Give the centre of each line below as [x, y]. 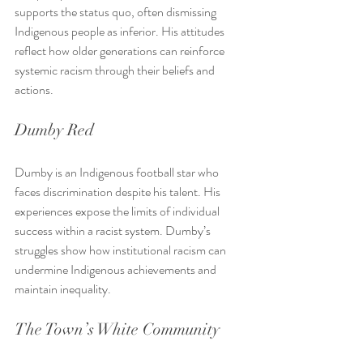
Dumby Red [54, 130]
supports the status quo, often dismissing [117, 12]
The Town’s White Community [117, 330]
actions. [34, 90]
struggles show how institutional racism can [122, 250]
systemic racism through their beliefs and [116, 70]
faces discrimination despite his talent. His [119, 192]
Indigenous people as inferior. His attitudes [121, 32]
